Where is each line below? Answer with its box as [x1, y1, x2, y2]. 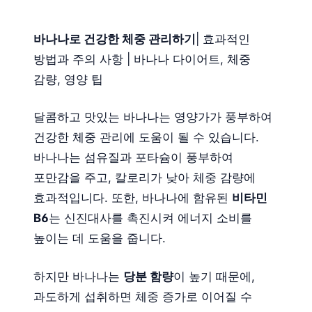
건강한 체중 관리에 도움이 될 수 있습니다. [33, 130, 259, 145]
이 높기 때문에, [173, 269, 255, 283]
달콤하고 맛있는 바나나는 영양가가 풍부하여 [33, 110, 272, 125]
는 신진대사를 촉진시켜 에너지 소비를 [49, 211, 252, 226]
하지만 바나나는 [33, 269, 123, 283]
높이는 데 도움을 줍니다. [33, 231, 166, 246]
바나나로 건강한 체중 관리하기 [33, 32, 196, 47]
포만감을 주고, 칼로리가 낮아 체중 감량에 [33, 171, 256, 185]
